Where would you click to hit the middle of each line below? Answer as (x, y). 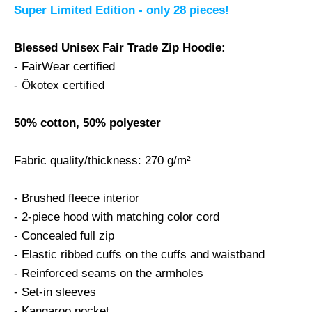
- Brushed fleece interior (77, 198)
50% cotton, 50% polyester (87, 123)
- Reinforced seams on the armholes (109, 273)
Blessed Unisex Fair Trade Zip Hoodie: (120, 47)
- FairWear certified (64, 66)
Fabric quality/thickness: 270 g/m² (102, 160)
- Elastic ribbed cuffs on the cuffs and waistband (139, 254)
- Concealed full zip (64, 235)
